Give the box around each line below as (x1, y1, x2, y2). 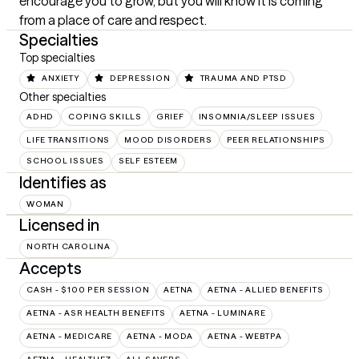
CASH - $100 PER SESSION (26, 284, 150, 295)
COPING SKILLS (68, 111, 142, 122)
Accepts (19, 257, 82, 278)
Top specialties (19, 50, 95, 66)
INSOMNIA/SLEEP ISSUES (198, 111, 316, 122)
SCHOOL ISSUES (26, 155, 104, 166)
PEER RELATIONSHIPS (226, 134, 325, 145)
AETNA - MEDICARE (26, 330, 112, 341)
